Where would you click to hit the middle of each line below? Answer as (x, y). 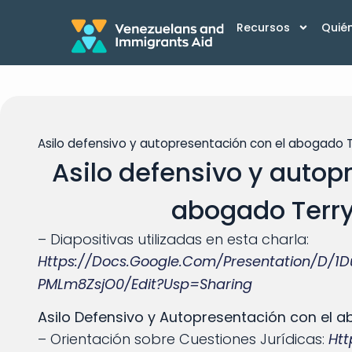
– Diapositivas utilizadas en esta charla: (174, 240)
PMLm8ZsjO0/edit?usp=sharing (145, 284)
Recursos (263, 27)
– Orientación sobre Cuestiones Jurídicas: (183, 339)
